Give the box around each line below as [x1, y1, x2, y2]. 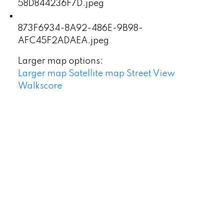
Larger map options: [17, 56, 103, 66]
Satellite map [68, 69, 124, 78]
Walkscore [17, 81, 62, 91]
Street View [126, 69, 175, 78]
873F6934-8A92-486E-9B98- [17, 23, 143, 33]
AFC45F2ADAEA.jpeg [17, 36, 109, 45]
